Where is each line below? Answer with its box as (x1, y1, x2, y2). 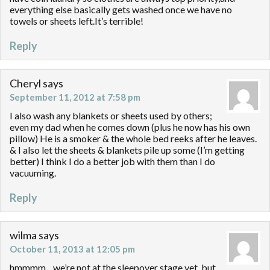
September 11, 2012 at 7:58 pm (10, 92, 140, 103)
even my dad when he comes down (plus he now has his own (10, 121, 250, 133)
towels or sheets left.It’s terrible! (10, 15, 143, 27)
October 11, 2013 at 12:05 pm (10, 243, 135, 255)
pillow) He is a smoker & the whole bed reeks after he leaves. (10, 133, 257, 145)
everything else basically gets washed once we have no (10, 4, 232, 16)
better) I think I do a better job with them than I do (10, 155, 215, 168)
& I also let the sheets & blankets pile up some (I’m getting (10, 144, 245, 156)
